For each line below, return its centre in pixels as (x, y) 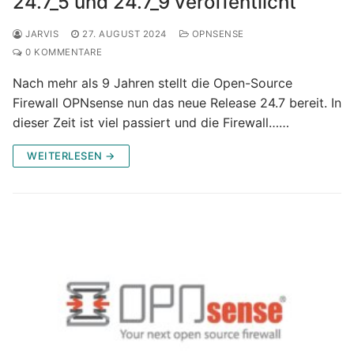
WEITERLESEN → (71, 155)
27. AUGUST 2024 (124, 34)
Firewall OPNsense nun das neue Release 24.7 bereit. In (177, 102)
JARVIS (40, 34)
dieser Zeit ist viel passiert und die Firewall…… (151, 122)
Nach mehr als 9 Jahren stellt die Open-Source (153, 83)
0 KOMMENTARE (62, 52)
